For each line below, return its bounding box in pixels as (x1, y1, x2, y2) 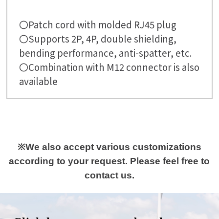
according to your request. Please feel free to (9, 156, 210, 167)
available (19, 74, 58, 88)
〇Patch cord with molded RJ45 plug (19, 18, 177, 31)
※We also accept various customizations (17, 142, 201, 153)
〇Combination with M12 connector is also (19, 60, 200, 74)
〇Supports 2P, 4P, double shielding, (19, 32, 177, 45)
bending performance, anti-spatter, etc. (19, 46, 193, 60)
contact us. (84, 170, 134, 181)
